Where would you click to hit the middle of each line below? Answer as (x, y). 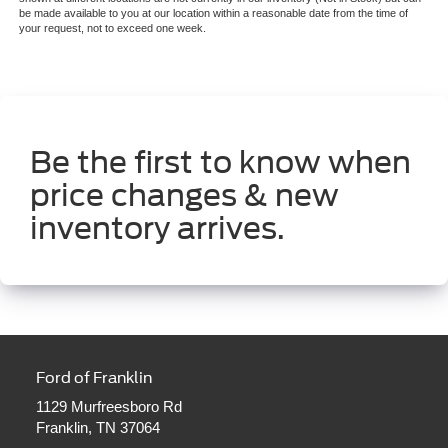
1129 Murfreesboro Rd (108, 406)
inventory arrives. (157, 227)
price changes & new (184, 194)
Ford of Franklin (93, 377)
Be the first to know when (220, 161)
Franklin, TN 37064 (97, 427)
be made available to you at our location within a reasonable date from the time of (213, 12)
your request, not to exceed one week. (112, 27)
